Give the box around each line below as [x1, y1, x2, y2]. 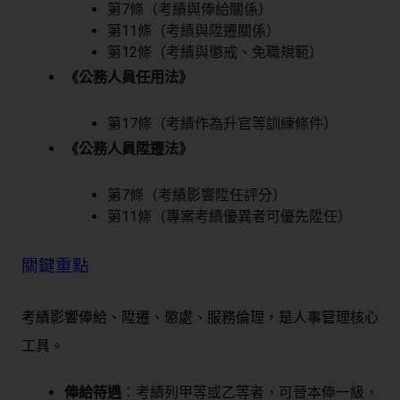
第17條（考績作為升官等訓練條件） [107, 115, 337, 133]
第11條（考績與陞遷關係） [107, 22, 280, 40]
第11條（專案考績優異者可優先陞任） [107, 208, 352, 226]
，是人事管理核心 [264, 309, 379, 327]
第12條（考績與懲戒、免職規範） [107, 44, 323, 62]
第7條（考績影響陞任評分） [107, 187, 287, 204]
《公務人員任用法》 [64, 69, 193, 87]
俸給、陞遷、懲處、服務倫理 [79, 309, 264, 327]
